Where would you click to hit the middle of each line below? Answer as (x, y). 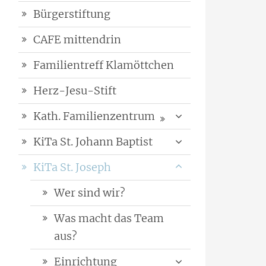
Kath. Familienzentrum (94, 116)
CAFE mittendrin (77, 40)
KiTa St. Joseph (72, 167)
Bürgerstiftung (72, 14)
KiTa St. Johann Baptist (93, 142)
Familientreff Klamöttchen (104, 65)
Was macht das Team (109, 218)
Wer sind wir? (90, 193)
